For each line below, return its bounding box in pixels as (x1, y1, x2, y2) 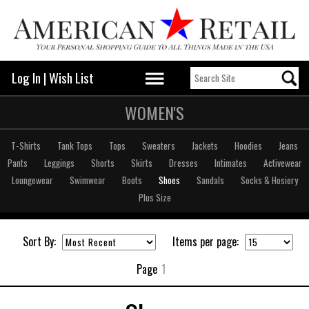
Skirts (130, 155, 152, 170)
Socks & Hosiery (240, 172, 298, 187)
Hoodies (235, 138, 262, 152)
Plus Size (138, 190, 171, 204)
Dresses (168, 155, 198, 170)
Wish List (48, 67, 94, 88)
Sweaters (142, 138, 175, 152)
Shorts (90, 155, 114, 170)
